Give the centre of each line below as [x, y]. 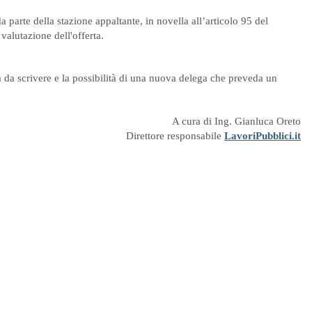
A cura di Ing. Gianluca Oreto [236, 121]
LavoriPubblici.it [263, 136]
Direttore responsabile [175, 136]
